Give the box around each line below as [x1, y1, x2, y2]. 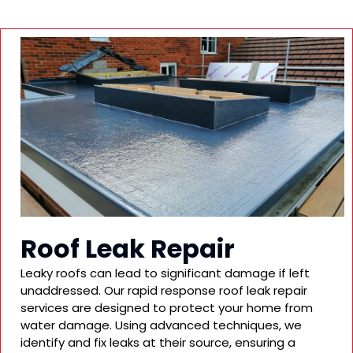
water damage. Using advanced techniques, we [20, 316, 302, 333]
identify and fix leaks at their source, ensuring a [20, 333, 295, 351]
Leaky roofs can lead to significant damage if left [20, 264, 310, 281]
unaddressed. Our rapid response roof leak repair [20, 281, 307, 299]
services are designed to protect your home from [20, 299, 313, 316]
